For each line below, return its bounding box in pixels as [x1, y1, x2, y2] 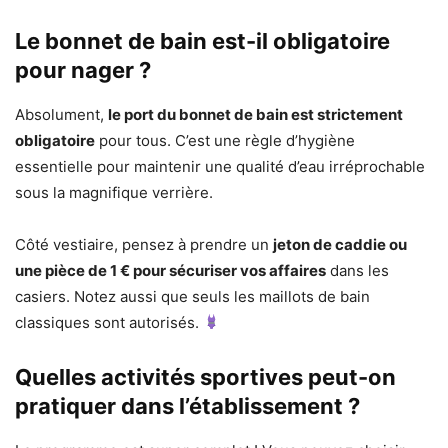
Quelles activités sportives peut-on [15, 363, 396, 390]
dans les [326, 260, 389, 280]
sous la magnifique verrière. [15, 182, 213, 202]
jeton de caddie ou [273, 234, 407, 254]
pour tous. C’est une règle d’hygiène [95, 130, 355, 150]
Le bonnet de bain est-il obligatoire [15, 27, 390, 54]
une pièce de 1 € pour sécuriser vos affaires [15, 260, 326, 280]
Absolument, [15, 104, 108, 124]
